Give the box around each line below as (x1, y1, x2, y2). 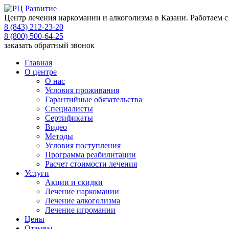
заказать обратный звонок (4, 41, 95, 50)
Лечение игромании (45, 205, 116, 214)
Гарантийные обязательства (45, 95, 142, 104)
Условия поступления (45, 141, 121, 150)
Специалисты (45, 104, 93, 113)
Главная (25, 58, 52, 67)
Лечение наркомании (45, 187, 119, 196)
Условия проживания (45, 86, 119, 95)
